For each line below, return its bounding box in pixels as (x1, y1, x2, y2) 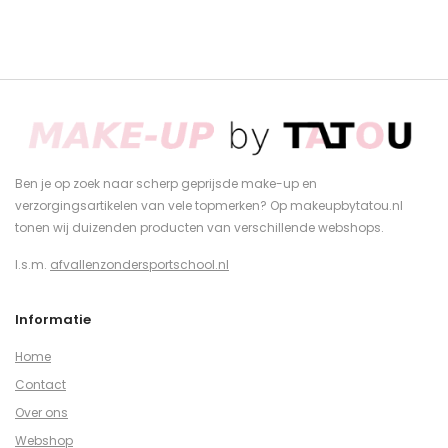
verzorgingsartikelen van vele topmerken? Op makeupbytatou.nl (15, 197, 403, 215)
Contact (15, 375, 66, 393)
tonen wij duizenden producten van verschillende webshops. (15, 219, 384, 237)
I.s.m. (15, 256, 50, 274)
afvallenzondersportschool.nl (50, 256, 229, 274)
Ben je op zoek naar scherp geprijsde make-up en (15, 175, 317, 193)
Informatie (15, 310, 91, 330)
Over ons (15, 403, 68, 421)
